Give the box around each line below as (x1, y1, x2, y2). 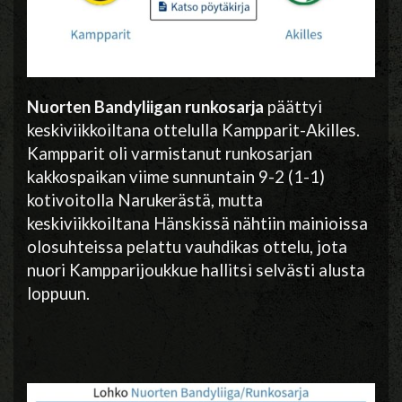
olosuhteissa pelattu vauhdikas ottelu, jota (27, 236, 347, 257)
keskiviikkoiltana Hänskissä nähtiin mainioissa (27, 213, 368, 233)
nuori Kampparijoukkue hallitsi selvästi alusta (27, 259, 365, 280)
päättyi (264, 96, 322, 117)
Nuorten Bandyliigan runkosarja (27, 96, 264, 117)
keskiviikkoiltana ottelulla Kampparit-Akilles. (27, 119, 360, 140)
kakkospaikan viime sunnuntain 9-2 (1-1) (27, 166, 325, 187)
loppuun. (27, 283, 90, 303)
